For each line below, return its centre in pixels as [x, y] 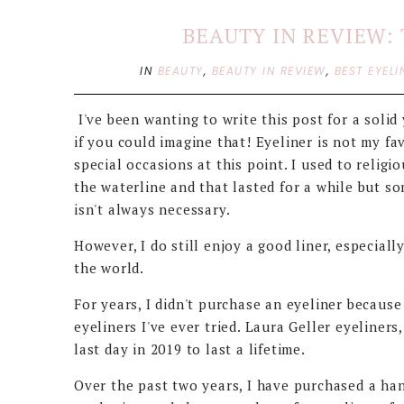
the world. [110, 268]
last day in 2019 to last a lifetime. [190, 349]
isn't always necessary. [152, 209]
